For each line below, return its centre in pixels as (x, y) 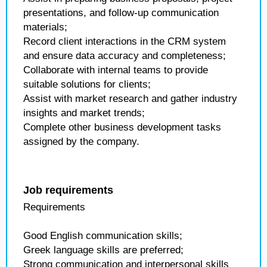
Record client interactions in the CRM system (125, 41)
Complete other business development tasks (122, 127)
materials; (45, 27)
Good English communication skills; (103, 236)
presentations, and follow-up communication (121, 13)
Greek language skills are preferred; (103, 250)
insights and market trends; (84, 113)
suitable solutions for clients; (87, 84)
